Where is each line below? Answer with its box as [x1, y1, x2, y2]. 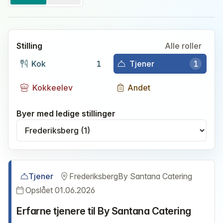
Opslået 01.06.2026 [25, 185, 95, 195]
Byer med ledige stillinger [16, 109, 115, 118]
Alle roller [165, 41, 202, 51]
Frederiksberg [69, 171, 118, 181]
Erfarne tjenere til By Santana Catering [16, 205, 191, 217]
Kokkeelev [32, 83, 73, 93]
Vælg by [16, 120, 45, 130]
